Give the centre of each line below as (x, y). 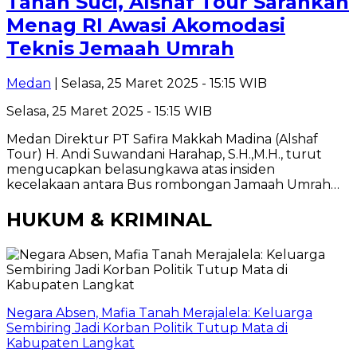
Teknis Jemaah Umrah (120, 49)
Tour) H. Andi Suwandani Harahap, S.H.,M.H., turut (164, 154)
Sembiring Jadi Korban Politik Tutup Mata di (147, 328)
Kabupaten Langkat (71, 343)
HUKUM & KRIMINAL (109, 219)
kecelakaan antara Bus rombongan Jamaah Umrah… (173, 184)
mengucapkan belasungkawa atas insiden (141, 169)
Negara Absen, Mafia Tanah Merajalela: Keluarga (159, 312)
